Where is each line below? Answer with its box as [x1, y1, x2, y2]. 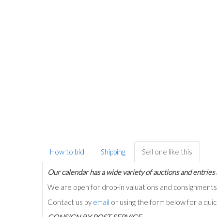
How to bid [50, 147, 84, 156]
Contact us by [47, 197, 93, 206]
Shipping [101, 147, 125, 156]
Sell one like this [142, 147, 192, 156]
